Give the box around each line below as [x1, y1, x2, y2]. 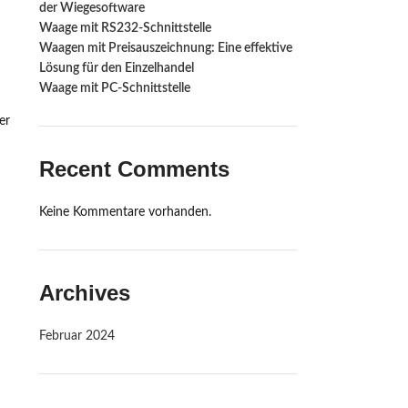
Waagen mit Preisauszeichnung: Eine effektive [38, 42, 292, 55]
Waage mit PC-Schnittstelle [38, 82, 190, 95]
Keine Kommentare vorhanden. [38, 206, 211, 219]
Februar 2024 [38, 330, 115, 342]
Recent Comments [38, 157, 229, 181]
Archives [38, 280, 130, 305]
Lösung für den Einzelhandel [38, 62, 194, 75]
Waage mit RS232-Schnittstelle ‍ [38, 22, 214, 35]
